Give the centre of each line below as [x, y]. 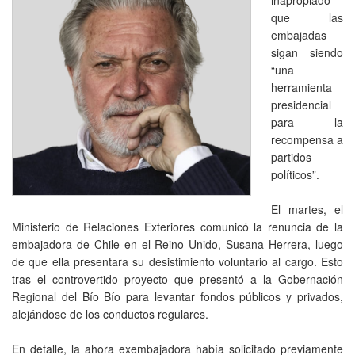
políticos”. [295, 174]
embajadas [299, 34]
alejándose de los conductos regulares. [110, 313]
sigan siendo [307, 52]
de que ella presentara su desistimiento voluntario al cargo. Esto [177, 261]
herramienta [302, 87]
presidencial [301, 104]
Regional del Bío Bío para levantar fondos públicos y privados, [177, 296]
